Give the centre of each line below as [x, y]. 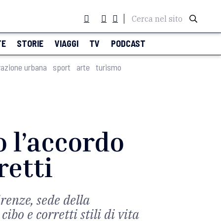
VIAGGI [66, 43]
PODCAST [128, 43]
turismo [109, 67]
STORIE [30, 43]
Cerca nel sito [157, 19]
